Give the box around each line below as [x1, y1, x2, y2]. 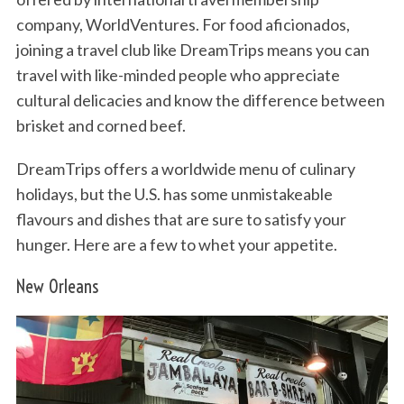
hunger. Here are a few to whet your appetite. [15, 234, 337, 254]
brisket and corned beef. [15, 115, 186, 135]
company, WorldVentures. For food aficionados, [15, 14, 350, 34]
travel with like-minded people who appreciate [15, 64, 340, 85]
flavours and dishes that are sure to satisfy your [15, 208, 346, 229]
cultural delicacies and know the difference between [15, 89, 385, 110]
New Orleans [15, 274, 98, 298]
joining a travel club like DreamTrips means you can [15, 39, 370, 60]
